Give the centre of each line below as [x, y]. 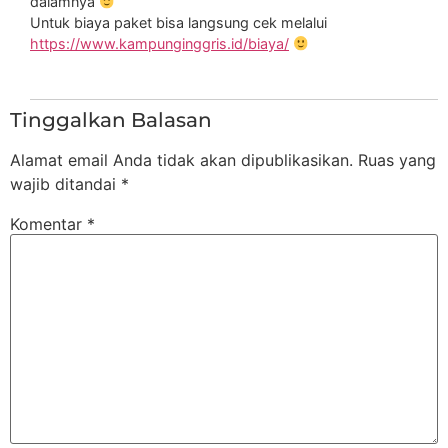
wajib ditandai [65, 183]
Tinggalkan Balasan [111, 119]
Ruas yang [397, 159]
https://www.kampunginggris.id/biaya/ [159, 44]
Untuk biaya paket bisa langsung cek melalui [178, 23]
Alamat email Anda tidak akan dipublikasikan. [181, 159]
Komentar [48, 223]
